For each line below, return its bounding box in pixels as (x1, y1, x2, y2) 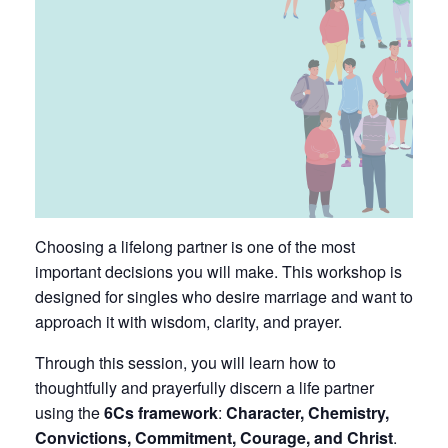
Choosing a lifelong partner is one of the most (35, 235, 355, 259)
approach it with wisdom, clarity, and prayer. (35, 310, 342, 334)
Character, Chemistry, (226, 401, 389, 425)
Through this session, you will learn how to (35, 351, 336, 375)
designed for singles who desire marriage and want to (35, 285, 413, 309)
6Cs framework (104, 401, 218, 425)
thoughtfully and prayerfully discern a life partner (35, 376, 374, 400)
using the (35, 401, 104, 425)
